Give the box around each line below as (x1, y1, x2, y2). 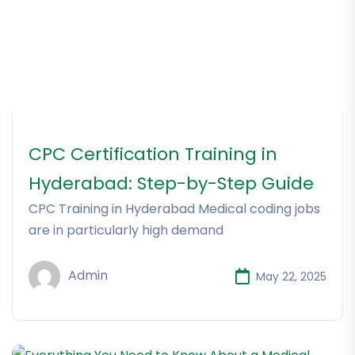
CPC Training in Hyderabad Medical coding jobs (29, 200, 320, 219)
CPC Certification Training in (29, 142, 277, 167)
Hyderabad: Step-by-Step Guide (29, 171, 314, 197)
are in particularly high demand (29, 221, 223, 240)
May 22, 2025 (256, 268, 326, 284)
